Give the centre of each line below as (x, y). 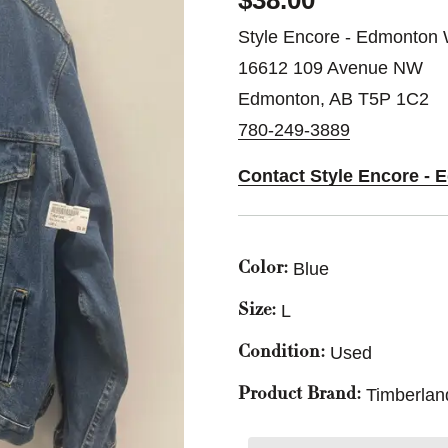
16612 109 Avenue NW (330, 68)
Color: (263, 269)
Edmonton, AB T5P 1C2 (333, 99)
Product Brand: (299, 395)
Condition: (281, 353)
